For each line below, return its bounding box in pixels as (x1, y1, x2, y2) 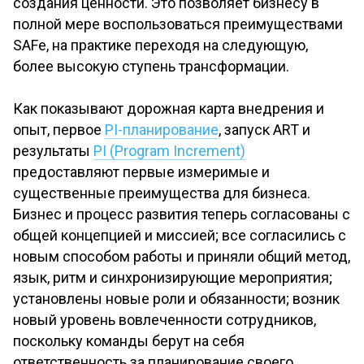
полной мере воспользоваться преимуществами (13, 15, 343, 32)
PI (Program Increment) (93, 142, 245, 159)
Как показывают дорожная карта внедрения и (13, 100, 324, 117)
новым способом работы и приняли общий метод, (13, 248, 350, 265)
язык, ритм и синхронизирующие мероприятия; (13, 269, 332, 286)
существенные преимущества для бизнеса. (13, 184, 310, 201)
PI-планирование (105, 121, 219, 138)
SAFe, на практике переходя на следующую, (13, 37, 308, 54)
